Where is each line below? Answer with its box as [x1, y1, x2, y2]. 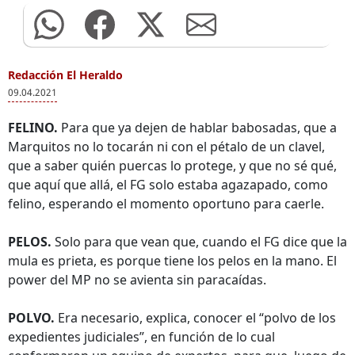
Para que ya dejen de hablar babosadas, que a [58, 119, 337, 136]
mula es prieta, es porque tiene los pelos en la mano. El [8, 252, 337, 269]
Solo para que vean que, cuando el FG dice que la [52, 233, 347, 250]
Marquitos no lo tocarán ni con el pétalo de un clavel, [8, 138, 325, 155]
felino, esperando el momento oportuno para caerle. [8, 195, 324, 212]
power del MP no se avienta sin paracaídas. [8, 271, 266, 288]
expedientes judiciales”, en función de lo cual [8, 328, 275, 345]
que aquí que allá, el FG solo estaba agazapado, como [8, 176, 328, 193]
